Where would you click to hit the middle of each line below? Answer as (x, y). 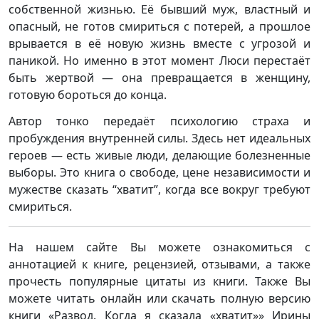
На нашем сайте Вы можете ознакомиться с (159, 247)
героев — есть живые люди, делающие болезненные (159, 155)
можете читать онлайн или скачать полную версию (159, 298)
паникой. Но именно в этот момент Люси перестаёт (159, 61)
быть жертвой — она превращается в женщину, (159, 78)
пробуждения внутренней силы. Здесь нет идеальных (159, 138)
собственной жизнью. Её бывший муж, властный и (159, 9)
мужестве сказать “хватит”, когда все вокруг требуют (159, 189)
